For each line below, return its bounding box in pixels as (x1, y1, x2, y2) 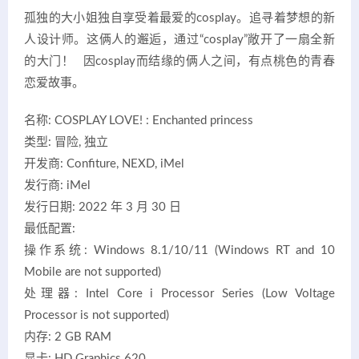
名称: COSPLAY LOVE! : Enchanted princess (24, 115, 253, 127)
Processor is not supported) (24, 309, 169, 322)
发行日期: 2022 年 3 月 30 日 (24, 201, 181, 214)
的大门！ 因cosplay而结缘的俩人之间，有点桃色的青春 (24, 55, 335, 68)
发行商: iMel (24, 179, 91, 192)
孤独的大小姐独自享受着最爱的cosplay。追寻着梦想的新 (24, 12, 335, 25)
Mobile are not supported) (24, 266, 161, 279)
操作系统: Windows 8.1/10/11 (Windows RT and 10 (24, 244, 335, 257)
